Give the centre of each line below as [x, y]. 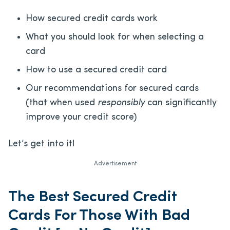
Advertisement [115, 164]
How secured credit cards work [92, 18]
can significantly [181, 103]
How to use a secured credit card [96, 70]
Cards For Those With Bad [99, 216]
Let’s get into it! [41, 144]
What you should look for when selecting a [115, 37]
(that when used [62, 103]
